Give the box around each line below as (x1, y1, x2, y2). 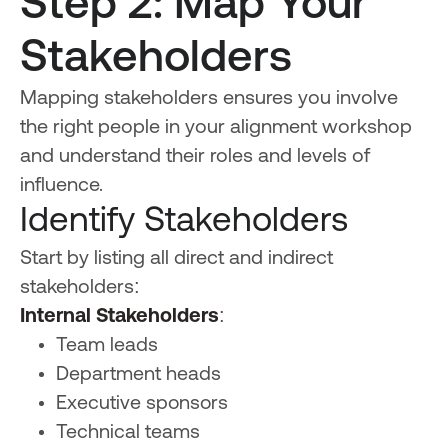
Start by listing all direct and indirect (19, 249, 333, 270)
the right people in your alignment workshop (19, 118, 412, 139)
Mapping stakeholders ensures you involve (19, 89, 398, 110)
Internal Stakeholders (19, 307, 219, 328)
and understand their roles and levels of (19, 147, 370, 168)
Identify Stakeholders (19, 205, 348, 241)
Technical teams (55, 423, 200, 444)
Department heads (55, 365, 221, 386)
